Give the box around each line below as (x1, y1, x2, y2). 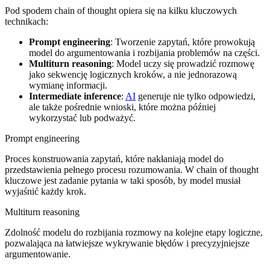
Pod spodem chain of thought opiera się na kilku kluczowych (5, 5, 237, 16)
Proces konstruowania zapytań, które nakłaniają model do (5, 153, 224, 164)
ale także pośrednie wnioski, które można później (29, 101, 216, 112)
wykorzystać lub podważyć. (29, 112, 136, 123)
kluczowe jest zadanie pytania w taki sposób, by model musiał (5, 175, 240, 186)
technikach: (5, 16, 48, 27)
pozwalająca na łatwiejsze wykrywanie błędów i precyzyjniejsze (5, 237, 250, 248)
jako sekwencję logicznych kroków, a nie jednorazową (29, 69, 237, 80)
